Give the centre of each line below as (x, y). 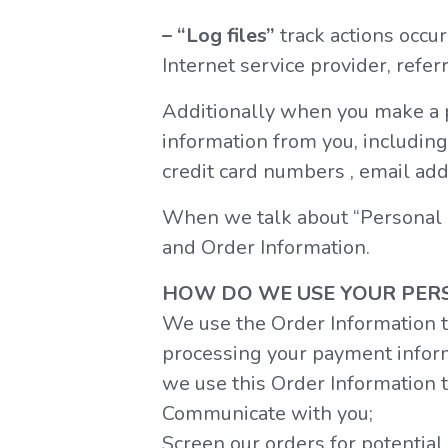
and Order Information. (265, 247)
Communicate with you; (267, 413)
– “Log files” (218, 35)
